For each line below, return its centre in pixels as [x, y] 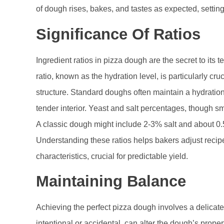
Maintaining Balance [111, 181]
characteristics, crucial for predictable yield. [112, 156]
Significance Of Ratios [118, 34]
